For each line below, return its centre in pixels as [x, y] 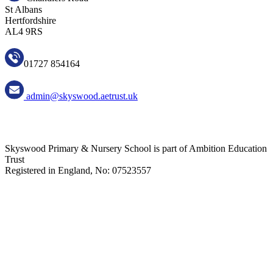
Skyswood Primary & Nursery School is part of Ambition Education [136, 148]
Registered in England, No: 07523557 [78, 170]
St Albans [23, 9]
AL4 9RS [24, 31]
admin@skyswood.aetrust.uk [80, 96]
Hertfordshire [30, 20]
